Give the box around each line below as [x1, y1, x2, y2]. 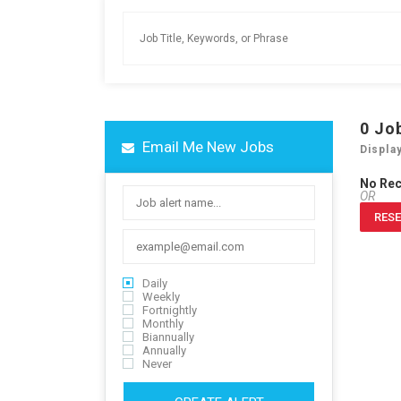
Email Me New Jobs [139, 138, 274, 156]
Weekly [142, 290, 180, 303]
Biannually [142, 330, 194, 344]
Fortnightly [142, 303, 197, 317]
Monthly [142, 317, 183, 330]
